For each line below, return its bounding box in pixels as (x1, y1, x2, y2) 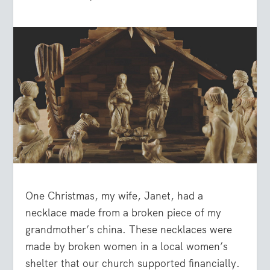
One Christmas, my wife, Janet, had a (25, 189, 204, 203)
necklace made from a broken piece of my (25, 206, 222, 220)
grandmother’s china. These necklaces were (25, 223, 233, 237)
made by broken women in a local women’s (25, 240, 228, 254)
